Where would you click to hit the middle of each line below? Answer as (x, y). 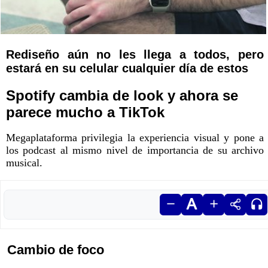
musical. (24, 162)
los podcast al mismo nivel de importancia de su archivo (135, 150)
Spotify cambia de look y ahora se (122, 95)
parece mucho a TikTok (85, 112)
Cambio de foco (56, 249)
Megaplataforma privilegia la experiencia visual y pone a (135, 137)
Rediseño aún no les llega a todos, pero (135, 54)
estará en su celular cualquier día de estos (127, 68)
